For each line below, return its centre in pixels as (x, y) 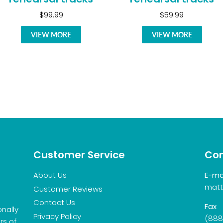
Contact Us (55, 203)
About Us (50, 175)
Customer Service (79, 155)
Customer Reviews (68, 189)
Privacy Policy (57, 216)
